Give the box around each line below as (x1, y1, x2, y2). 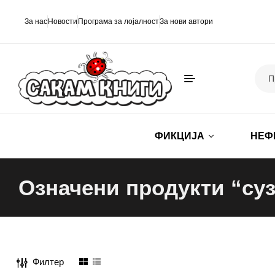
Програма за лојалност (78, 17, 159, 26)
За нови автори (160, 17, 213, 26)
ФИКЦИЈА (155, 131, 204, 142)
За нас (25, 17, 47, 26)
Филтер (33, 256, 64, 267)
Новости (48, 17, 77, 26)
